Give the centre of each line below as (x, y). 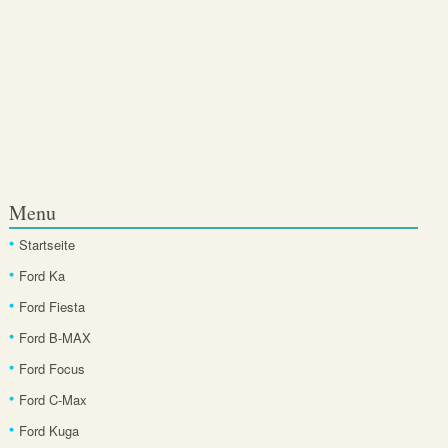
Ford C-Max (52, 400)
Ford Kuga (48, 431)
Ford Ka (41, 276)
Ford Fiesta (51, 307)
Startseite (46, 245)
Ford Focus (51, 369)
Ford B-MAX (54, 338)
